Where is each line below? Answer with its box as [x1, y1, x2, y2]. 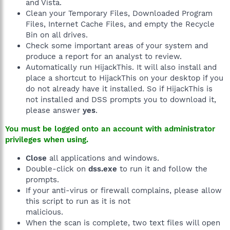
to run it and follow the [117, 164, 207, 174]
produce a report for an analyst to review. [26, 52, 182, 61]
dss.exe [88, 164, 117, 174]
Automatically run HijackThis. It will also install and [26, 63, 217, 72]
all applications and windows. [47, 154, 159, 163]
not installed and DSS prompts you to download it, [26, 95, 216, 104]
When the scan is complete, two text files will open [26, 218, 220, 227]
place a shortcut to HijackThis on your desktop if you [26, 73, 223, 83]
